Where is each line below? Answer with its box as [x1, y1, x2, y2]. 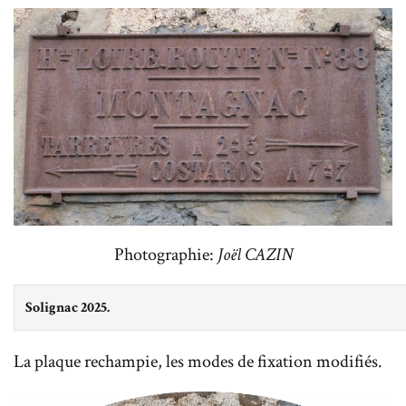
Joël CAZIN [217, 242, 293, 266]
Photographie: [113, 242, 217, 266]
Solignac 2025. [25, 297, 110, 317]
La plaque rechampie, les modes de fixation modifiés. [14, 349, 382, 373]
